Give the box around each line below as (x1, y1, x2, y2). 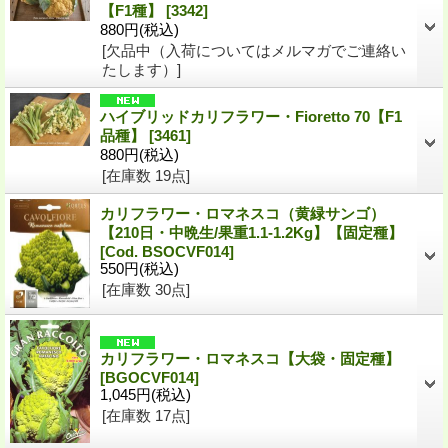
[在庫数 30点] (102, 280, 190, 298)
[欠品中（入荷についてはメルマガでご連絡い (102, 41, 406, 59)
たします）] (102, 60, 181, 78)
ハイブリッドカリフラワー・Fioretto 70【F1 (100, 107, 402, 125)
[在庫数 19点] (102, 166, 190, 184)
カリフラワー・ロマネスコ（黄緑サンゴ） (100, 204, 385, 222)
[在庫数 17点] (102, 406, 190, 424)
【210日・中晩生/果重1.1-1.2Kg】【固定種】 (100, 223, 403, 241)
